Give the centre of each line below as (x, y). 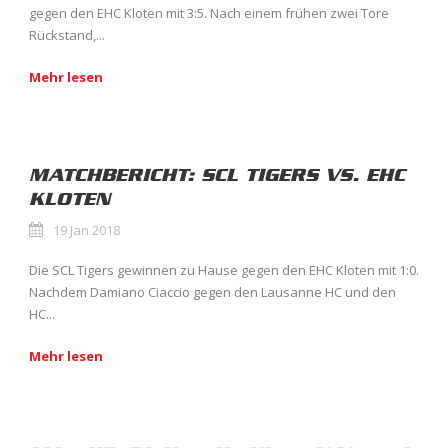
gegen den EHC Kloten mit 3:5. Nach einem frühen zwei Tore (209, 13)
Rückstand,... (67, 35)
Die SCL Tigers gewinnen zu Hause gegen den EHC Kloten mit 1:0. (224, 270)
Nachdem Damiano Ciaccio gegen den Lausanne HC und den (212, 292)
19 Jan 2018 (86, 230)
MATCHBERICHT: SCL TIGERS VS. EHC (217, 175)
